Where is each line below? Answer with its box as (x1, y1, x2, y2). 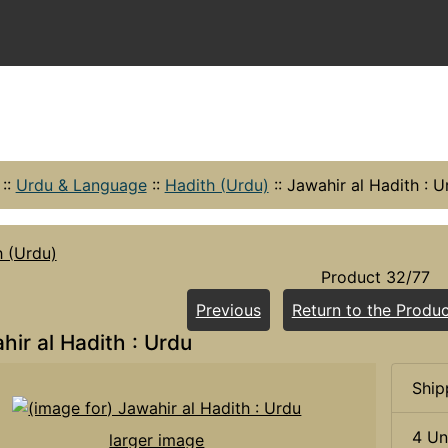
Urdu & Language (15, 174, 147, 195)
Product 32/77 (320, 266, 430, 287)
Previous (195, 299, 261, 320)
